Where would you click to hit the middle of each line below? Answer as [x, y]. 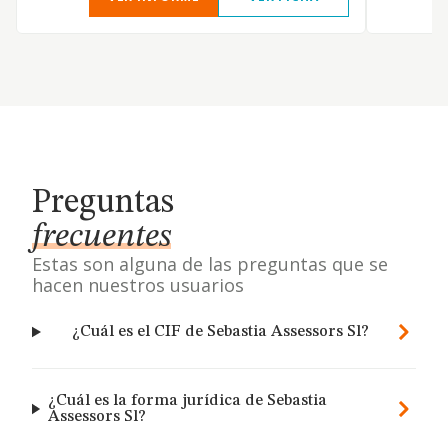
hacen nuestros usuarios [138, 285]
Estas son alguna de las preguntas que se [210, 264]
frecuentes [101, 237]
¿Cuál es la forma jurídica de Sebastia [187, 401]
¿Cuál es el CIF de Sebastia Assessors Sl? [220, 332]
